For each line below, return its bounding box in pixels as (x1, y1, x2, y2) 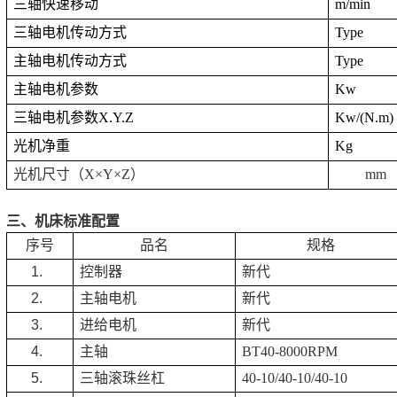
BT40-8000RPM (242, 344, 339, 359)
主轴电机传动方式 (13, 53, 128, 68)
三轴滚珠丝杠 (80, 370, 166, 385)
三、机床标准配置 (6, 214, 120, 229)
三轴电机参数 (13, 110, 99, 125)
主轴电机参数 (13, 82, 99, 97)
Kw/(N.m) (335, 110, 394, 125)
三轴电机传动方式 (13, 25, 128, 40)
